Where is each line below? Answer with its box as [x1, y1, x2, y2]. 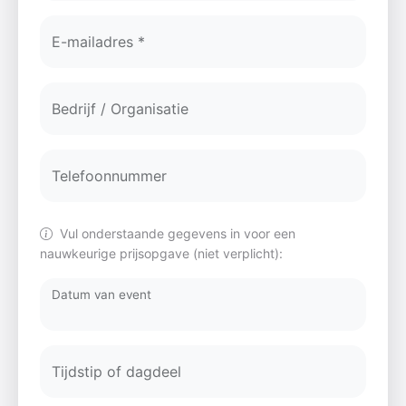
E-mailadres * [52, 32, 145, 51]
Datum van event [52, 286, 151, 303]
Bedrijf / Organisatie [52, 99, 188, 118]
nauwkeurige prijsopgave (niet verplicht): [40, 245, 283, 261]
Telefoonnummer [52, 166, 167, 185]
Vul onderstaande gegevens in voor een [56, 225, 295, 241]
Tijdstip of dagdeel [52, 362, 181, 381]
